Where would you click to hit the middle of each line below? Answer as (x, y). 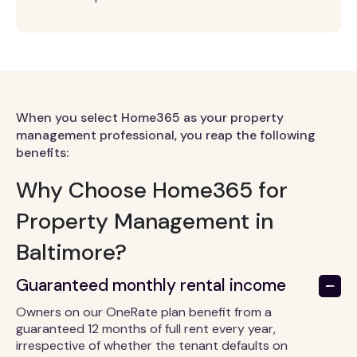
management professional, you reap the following (166, 135)
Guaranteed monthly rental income (151, 286)
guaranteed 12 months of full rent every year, (146, 329)
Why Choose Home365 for (152, 190)
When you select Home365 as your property (150, 118)
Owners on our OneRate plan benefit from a (144, 312)
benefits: (42, 153)
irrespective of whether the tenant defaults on (152, 346)
